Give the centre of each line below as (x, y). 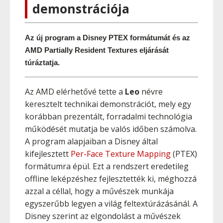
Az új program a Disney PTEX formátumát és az (108, 38)
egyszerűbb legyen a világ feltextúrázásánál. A (111, 204)
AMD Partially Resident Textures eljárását (97, 50)
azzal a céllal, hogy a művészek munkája (99, 191)
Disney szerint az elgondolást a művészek (103, 216)
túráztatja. (42, 62)
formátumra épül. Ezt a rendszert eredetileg (107, 166)
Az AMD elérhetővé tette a (75, 92)
